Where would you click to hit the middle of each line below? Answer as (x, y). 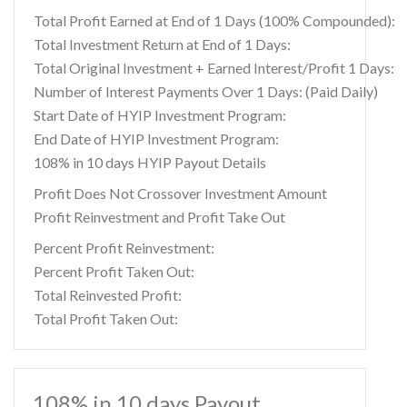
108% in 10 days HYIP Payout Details (150, 162)
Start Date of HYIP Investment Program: (160, 115)
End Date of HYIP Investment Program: (156, 139)
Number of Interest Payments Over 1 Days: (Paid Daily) (206, 91)
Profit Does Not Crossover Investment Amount (180, 193)
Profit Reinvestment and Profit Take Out (159, 217)
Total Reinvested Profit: (108, 295)
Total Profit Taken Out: (106, 318)
